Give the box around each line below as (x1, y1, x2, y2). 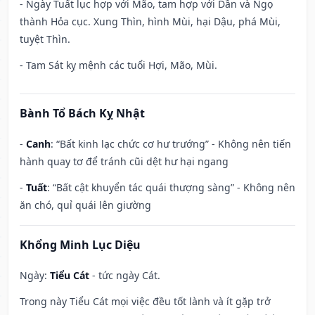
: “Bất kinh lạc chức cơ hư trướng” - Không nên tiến (51, 137, 291, 151)
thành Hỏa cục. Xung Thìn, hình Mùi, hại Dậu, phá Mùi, (20, 15, 281, 29)
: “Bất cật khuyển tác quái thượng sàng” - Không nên (47, 181, 295, 195)
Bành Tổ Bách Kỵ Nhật (20, 105, 145, 122)
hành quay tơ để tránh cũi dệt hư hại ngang (20, 155, 229, 169)
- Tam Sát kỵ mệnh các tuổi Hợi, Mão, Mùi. (20, 58, 217, 72)
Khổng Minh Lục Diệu (20, 237, 141, 253)
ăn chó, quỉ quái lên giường (20, 198, 151, 212)
